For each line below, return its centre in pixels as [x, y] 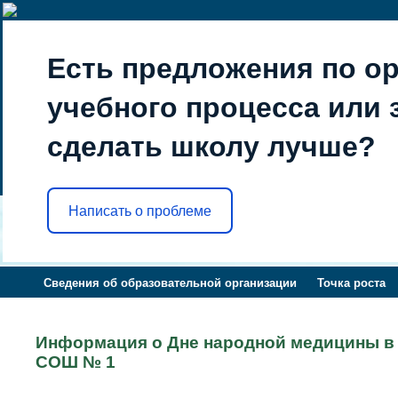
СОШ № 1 [76, 362]
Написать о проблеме [140, 211]
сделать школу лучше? [211, 147]
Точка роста [351, 283]
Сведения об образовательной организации [171, 283]
